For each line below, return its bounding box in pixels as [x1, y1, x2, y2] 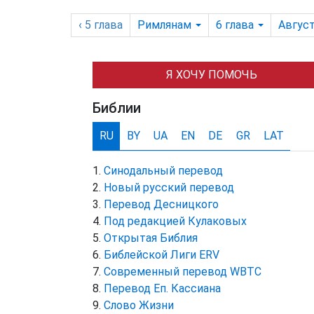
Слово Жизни [104, 298, 174, 312]
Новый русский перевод [104, 180, 234, 194]
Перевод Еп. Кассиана [104, 281, 221, 295]
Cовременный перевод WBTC [104, 264, 261, 278]
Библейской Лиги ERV [104, 247, 219, 261]
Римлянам [137, 18, 191, 32]
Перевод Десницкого [104, 197, 219, 211]
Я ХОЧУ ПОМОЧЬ [166, 67, 257, 81]
